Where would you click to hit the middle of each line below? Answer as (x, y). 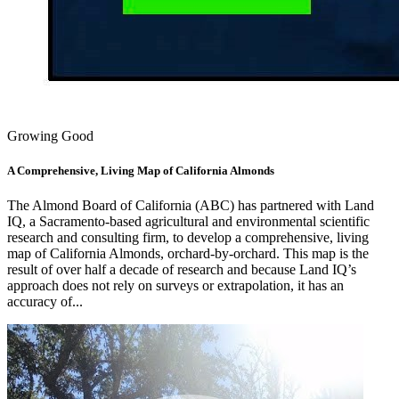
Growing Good (50, 135)
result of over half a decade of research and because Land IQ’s (182, 269)
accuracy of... (45, 301)
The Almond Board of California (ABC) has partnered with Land (191, 205)
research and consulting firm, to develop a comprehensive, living (188, 237)
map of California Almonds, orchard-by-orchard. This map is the (188, 253)
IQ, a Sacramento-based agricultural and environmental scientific (188, 221)
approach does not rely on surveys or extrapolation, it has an (175, 285)
